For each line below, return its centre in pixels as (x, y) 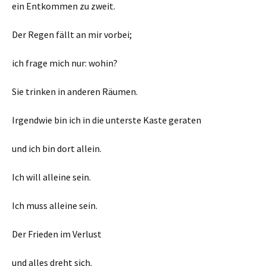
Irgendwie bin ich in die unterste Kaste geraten (107, 120)
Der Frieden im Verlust (57, 234)
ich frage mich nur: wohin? (65, 63)
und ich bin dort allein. (57, 148)
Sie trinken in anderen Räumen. (75, 91)
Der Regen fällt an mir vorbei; (72, 34)
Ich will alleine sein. (51, 177)
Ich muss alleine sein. (55, 205)
